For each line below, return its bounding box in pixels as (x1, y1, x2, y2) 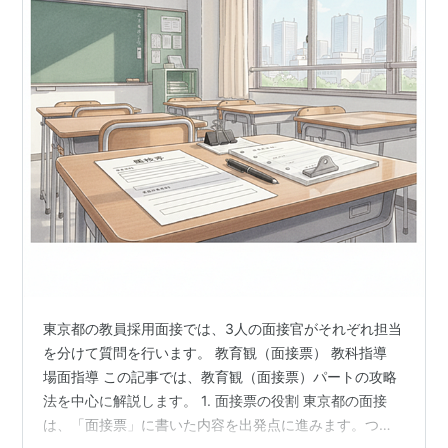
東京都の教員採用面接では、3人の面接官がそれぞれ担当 (43, 320, 403, 338)
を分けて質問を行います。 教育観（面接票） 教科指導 (43, 344, 388, 362)
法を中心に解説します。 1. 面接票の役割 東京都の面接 (43, 392, 388, 410)
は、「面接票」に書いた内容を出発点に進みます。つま (43, 416, 394, 434)
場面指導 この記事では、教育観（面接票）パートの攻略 (43, 368, 398, 386)
